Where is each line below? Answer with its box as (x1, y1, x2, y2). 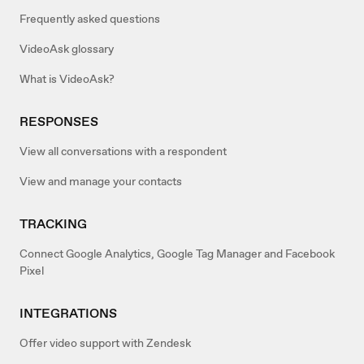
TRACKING (19, 214, 87, 232)
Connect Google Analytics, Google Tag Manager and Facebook (19, 245, 335, 261)
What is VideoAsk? (19, 71, 115, 86)
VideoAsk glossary (19, 41, 114, 56)
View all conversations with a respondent (19, 143, 227, 158)
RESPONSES (19, 112, 98, 130)
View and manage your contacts (19, 173, 182, 188)
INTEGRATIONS (19, 304, 117, 322)
